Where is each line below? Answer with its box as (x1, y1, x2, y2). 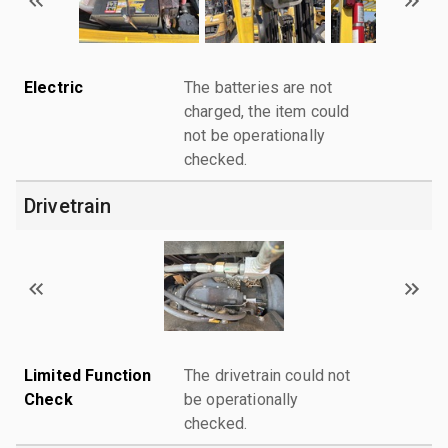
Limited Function (24, 365, 152, 385)
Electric (24, 77, 84, 97)
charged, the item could (184, 101, 350, 121)
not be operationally (184, 125, 325, 145)
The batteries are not (184, 77, 333, 97)
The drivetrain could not (184, 365, 351, 385)
